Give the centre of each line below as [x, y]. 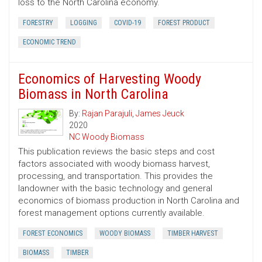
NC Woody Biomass [107, 137]
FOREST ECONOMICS [53, 234]
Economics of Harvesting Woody [110, 79]
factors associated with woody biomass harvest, [114, 164]
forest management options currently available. [111, 213]
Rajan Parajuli [107, 114]
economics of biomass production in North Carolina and [129, 201]
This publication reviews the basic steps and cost [116, 152]
